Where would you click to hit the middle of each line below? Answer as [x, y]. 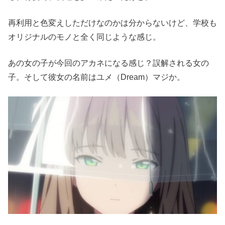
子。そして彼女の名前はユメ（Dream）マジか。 [96, 77]
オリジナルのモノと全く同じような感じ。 [84, 37]
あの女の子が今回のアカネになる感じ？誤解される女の [108, 63]
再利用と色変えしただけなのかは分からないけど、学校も [113, 23]
